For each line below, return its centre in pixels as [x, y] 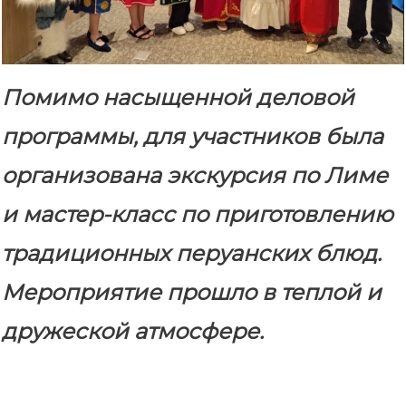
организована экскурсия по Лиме [195, 175]
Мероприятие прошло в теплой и [192, 292]
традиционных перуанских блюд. [192, 253]
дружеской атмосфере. [133, 331]
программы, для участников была [193, 136]
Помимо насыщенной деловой [178, 97]
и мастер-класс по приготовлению [198, 214]
